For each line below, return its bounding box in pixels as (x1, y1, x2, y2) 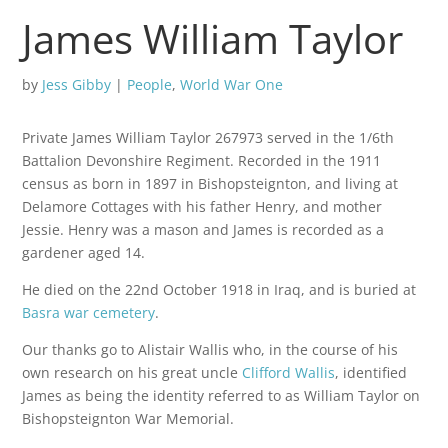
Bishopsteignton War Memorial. (22, 409, 235, 428)
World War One (180, 75, 284, 94)
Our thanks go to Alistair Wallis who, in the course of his (22, 340, 399, 359)
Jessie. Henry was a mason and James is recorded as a (22, 220, 385, 239)
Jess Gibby (42, 75, 112, 94)
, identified (335, 363, 408, 382)
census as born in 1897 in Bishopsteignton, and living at (22, 174, 399, 193)
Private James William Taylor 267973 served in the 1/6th (22, 128, 395, 147)
